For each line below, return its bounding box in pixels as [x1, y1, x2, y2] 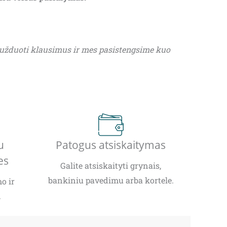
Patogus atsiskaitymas [56, 138, 166, 153]
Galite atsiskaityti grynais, [60, 160, 161, 171]
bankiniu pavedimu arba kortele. [48, 175, 174, 186]
